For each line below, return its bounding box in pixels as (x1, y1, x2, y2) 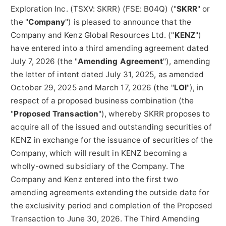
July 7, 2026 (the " (11, 56, 78, 67)
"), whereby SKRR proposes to (98, 109, 210, 119)
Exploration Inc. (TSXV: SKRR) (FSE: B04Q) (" (11, 4, 177, 14)
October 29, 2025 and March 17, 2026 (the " (11, 83, 174, 93)
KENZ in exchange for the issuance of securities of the (11, 135, 213, 145)
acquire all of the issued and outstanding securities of (11, 122, 212, 132)
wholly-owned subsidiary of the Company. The (11, 161, 185, 172)
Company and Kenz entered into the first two (11, 175, 178, 185)
